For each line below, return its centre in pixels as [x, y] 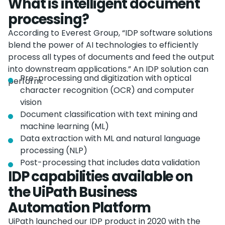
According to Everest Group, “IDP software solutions [110, 33]
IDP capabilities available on [100, 177]
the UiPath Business [73, 192]
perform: [26, 81]
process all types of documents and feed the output [111, 57]
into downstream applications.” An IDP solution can [108, 69]
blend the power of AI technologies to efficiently [103, 45]
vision [31, 102]
